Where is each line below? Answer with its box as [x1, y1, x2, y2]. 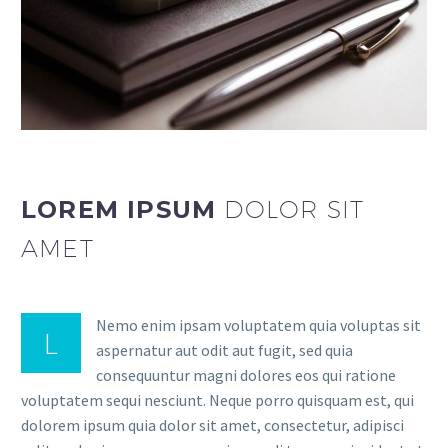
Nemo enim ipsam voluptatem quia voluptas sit [96, 314, 421, 335]
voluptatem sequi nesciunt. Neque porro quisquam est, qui [21, 389, 414, 410]
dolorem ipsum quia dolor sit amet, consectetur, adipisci [21, 414, 404, 435]
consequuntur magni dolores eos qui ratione [96, 364, 396, 385]
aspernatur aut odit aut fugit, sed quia [96, 339, 353, 360]
